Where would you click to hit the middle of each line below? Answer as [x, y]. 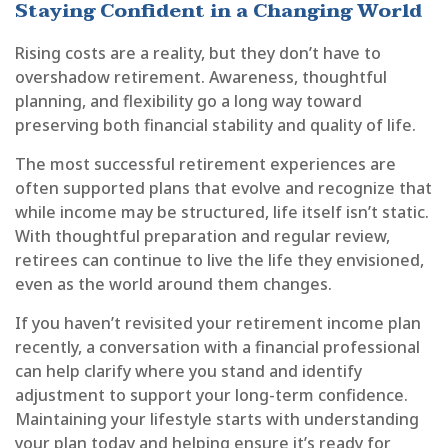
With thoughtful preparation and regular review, [202, 235]
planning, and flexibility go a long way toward [188, 100]
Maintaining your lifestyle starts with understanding [217, 418]
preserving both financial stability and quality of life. [215, 124]
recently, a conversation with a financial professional [217, 346]
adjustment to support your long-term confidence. [211, 394]
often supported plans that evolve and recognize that [223, 187]
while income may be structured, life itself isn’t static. [222, 211]
